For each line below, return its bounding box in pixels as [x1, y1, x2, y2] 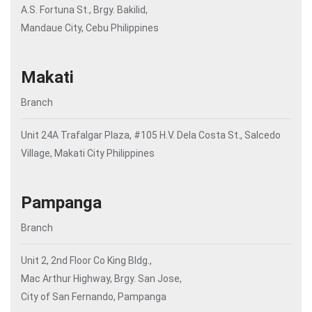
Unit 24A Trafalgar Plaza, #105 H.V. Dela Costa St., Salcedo [21, 130, 281, 141]
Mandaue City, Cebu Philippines [21, 22, 159, 33]
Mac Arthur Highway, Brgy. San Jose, [21, 273, 182, 284]
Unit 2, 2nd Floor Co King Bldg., [21, 255, 152, 266]
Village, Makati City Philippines [21, 148, 155, 159]
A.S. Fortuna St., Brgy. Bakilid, [21, 4, 148, 15]
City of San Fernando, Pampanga [21, 291, 166, 302]
